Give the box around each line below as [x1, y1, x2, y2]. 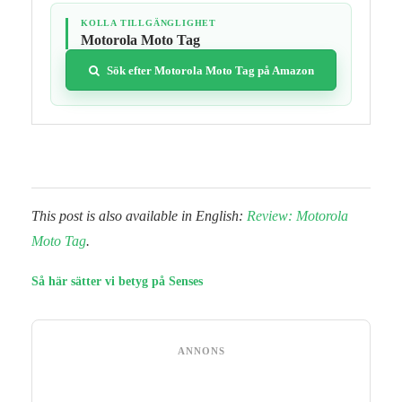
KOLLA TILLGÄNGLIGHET [81, 18, 216, 29]
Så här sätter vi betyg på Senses [31, 275, 203, 289]
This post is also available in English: [31, 208, 247, 224]
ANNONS [177, 345, 225, 357]
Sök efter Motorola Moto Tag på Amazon [106, 63, 314, 77]
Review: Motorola [247, 208, 348, 224]
